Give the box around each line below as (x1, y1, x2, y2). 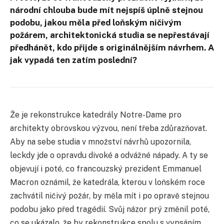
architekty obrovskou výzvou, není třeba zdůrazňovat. (10, 123, 207, 133)
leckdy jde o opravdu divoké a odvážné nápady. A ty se (10, 150, 208, 160)
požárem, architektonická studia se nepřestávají (10, 29, 209, 40)
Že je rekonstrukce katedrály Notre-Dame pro (10, 109, 181, 119)
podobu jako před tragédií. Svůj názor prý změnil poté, (10, 204, 209, 214)
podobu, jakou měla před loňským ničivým (10, 17, 181, 27)
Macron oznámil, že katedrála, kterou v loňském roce (10, 177, 205, 187)
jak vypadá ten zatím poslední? (10, 54, 137, 65)
